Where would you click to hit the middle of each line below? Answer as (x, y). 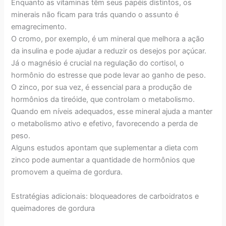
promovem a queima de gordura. (67, 172)
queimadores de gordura (53, 208)
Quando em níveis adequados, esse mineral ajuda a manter (112, 112)
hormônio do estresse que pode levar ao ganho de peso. (109, 75)
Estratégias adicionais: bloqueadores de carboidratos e (105, 196)
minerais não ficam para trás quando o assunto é (95, 15)
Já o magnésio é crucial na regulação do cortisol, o (98, 63)
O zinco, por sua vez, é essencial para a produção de (102, 88)
